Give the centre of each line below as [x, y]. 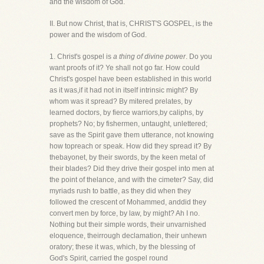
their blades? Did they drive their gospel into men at [132, 169]
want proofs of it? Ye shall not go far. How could [125, 68]
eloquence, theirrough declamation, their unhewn [128, 236]
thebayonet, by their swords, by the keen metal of [127, 157]
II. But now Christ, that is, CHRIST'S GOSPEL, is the [131, 24]
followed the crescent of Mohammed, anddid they [128, 202]
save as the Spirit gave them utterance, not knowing [132, 135]
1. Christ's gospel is [81, 57]
